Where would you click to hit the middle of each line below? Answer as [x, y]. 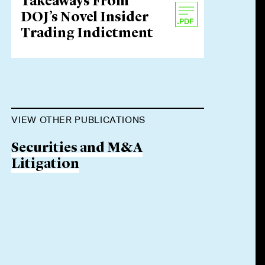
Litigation [46, 165]
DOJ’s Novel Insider [85, 18]
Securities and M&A [77, 149]
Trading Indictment [87, 34]
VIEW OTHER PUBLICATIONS [79, 120]
